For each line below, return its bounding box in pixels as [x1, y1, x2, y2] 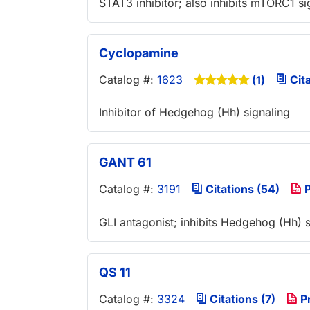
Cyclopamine [99, 45, 179, 60]
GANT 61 [99, 155, 152, 170]
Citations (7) [207, 291, 275, 306]
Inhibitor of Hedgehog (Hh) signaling [99, 105, 290, 120]
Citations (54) [203, 182, 280, 197]
